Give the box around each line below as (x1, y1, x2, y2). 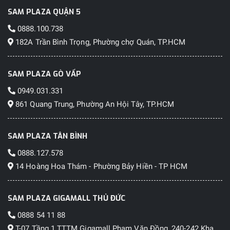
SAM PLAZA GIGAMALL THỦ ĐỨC (8, 193, 125, 203)
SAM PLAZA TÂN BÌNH (8, 130, 88, 141)
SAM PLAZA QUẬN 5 (8, 6, 81, 17)
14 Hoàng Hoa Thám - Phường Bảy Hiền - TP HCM (13, 161, 188, 171)
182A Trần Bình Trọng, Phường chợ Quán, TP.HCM (13, 37, 186, 47)
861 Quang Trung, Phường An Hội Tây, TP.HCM (13, 99, 175, 109)
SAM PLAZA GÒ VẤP (8, 68, 82, 79)
